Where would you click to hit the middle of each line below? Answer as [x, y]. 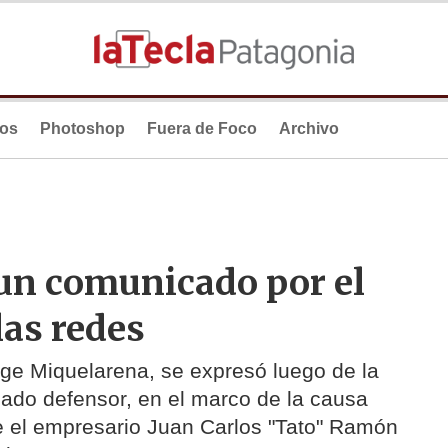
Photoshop [82, 128]
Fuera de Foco [202, 128]
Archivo [309, 128]
